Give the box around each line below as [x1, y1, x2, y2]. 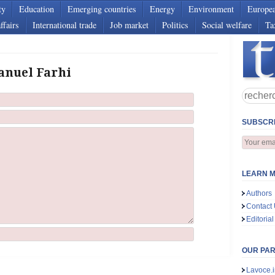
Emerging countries [68, 3, 136, 15]
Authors [246, 189, 273, 198]
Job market [110, 19, 149, 31]
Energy [150, 3, 175, 15]
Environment [188, 3, 234, 15]
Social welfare [202, 19, 252, 31]
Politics [162, 19, 188, 31]
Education [19, 3, 54, 15]
